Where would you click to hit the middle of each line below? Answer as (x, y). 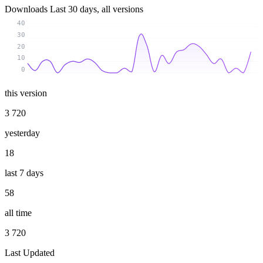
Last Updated (30, 252)
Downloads (27, 9)
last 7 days (24, 173)
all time (18, 213)
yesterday (22, 133)
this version (26, 93)
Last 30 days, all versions (97, 9)
